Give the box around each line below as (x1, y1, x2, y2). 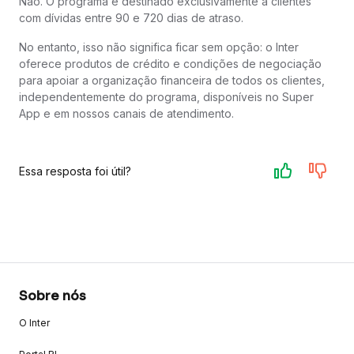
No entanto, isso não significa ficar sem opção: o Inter (19, 40, 299, 55)
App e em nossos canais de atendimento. (19, 107, 234, 121)
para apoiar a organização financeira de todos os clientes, (19, 73, 325, 88)
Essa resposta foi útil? (19, 164, 131, 178)
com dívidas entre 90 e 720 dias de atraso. (19, 11, 243, 25)
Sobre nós (19, 288, 86, 305)
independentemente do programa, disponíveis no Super (19, 90, 314, 104)
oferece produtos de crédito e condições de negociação (19, 57, 322, 71)
